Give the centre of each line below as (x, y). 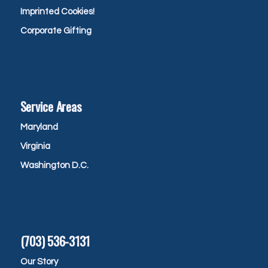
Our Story (39, 261)
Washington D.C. (54, 166)
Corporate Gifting (56, 31)
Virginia (35, 147)
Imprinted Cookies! (57, 12)
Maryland (39, 127)
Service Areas (51, 106)
